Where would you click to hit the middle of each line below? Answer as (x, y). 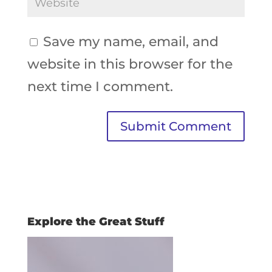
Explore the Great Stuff (96, 222)
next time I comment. (100, 87)
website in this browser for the (130, 64)
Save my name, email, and (131, 42)
